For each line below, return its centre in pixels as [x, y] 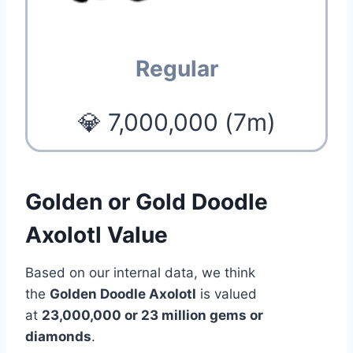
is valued [227, 294]
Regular [176, 68]
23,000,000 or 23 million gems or [152, 315]
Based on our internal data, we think [140, 272]
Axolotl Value [97, 234]
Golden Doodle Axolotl [123, 294]
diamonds [58, 336]
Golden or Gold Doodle [147, 201]
